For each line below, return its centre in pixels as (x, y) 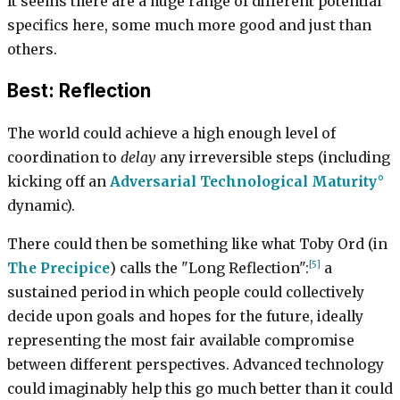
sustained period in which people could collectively (186, 292)
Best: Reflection (79, 91)
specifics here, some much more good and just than (189, 25)
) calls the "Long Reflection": (209, 268)
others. (32, 49)
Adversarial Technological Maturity (243, 182)
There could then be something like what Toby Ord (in (197, 244)
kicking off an (58, 182)
